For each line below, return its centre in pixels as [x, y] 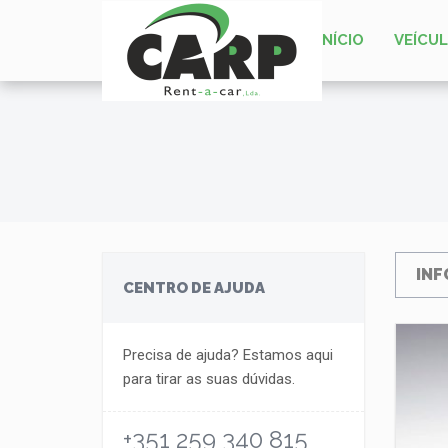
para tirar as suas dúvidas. [209, 379]
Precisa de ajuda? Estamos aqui [228, 355]
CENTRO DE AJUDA [194, 288]
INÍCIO [341, 40]
